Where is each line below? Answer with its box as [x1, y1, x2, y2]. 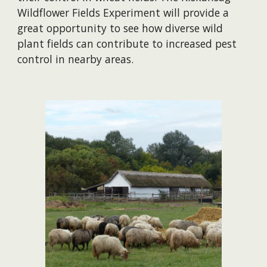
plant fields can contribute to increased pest [17, 36, 237, 51]
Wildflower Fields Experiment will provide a [17, 5, 229, 20]
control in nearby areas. [17, 52, 134, 67]
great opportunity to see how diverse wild [17, 21, 223, 36]
